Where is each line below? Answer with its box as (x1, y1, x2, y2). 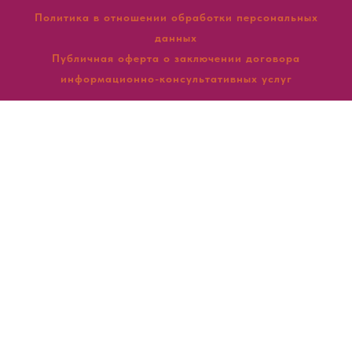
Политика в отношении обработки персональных (34, 10, 318, 24)
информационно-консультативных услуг (60, 71, 292, 85)
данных (155, 31, 197, 44)
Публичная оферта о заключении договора (52, 51, 300, 64)
